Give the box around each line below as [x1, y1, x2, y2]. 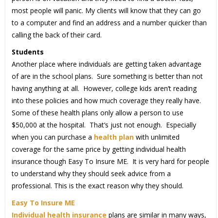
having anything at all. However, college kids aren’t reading [11, 84, 197, 93]
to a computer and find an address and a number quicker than [11, 18, 207, 28]
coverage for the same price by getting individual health [11, 145, 186, 154]
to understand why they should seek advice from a [11, 169, 171, 179]
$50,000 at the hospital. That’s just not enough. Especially [11, 120, 196, 130]
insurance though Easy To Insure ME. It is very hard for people [11, 157, 209, 166]
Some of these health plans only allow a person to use [11, 108, 183, 118]
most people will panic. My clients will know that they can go [11, 6, 201, 16]
